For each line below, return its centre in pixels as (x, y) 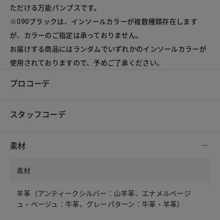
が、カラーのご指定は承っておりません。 (76, 35)
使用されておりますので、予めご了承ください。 (87, 63)
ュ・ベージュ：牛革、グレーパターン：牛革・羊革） (100, 204)
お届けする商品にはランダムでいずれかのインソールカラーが (108, 49)
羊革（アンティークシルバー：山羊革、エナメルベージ (104, 193)
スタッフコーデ (38, 114)
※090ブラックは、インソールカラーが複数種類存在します (104, 21)
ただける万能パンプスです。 (55, 8)
